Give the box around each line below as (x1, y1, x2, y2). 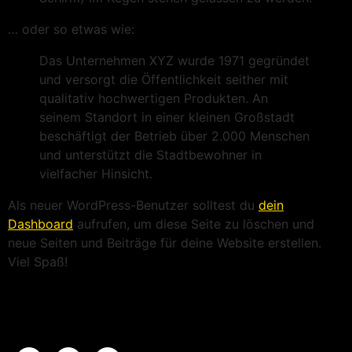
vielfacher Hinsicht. (39, 165, 152, 181)
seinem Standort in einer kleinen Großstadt (39, 108, 295, 125)
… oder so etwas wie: (8, 20, 134, 37)
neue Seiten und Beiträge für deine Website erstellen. (8, 234, 321, 251)
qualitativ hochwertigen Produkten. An (39, 90, 268, 106)
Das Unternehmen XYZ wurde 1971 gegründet (39, 52, 310, 68)
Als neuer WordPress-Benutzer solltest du (8, 196, 258, 213)
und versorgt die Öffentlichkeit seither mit (39, 71, 288, 87)
